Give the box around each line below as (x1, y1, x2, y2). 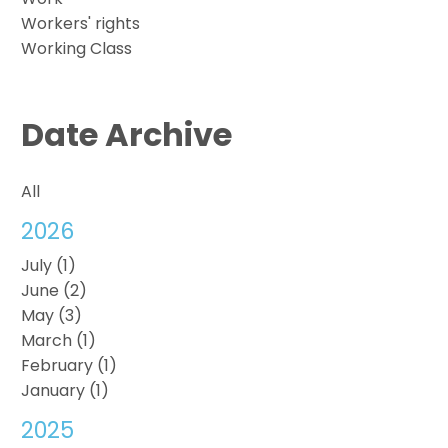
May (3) (21, 303, 83, 327)
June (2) (21, 278, 88, 302)
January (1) (21, 378, 110, 402)
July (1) (21, 253, 77, 277)
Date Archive (21, 111, 233, 157)
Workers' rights (21, 11, 141, 35)
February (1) (21, 353, 118, 377)
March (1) (21, 328, 97, 352)
